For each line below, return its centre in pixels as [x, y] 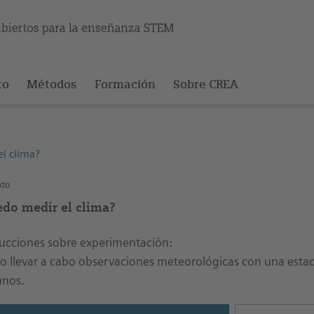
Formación [125, 84]
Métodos [52, 84]
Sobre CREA [205, 84]
